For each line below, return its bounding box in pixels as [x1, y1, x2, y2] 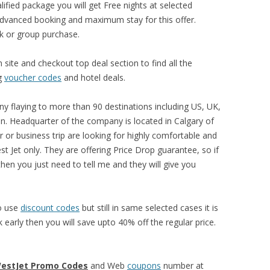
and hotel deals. [61, 72, 125, 83]
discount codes [20, 202, 80, 213]
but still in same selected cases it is [80, 202, 218, 213]
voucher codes [4, 72, 61, 83]
